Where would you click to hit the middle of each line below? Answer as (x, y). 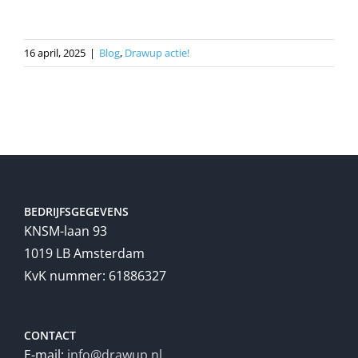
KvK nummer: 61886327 (95, 275)
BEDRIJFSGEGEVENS (76, 211)
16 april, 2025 (55, 52)
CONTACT (50, 335)
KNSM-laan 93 (66, 231)
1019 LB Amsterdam (84, 253)
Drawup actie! (157, 52)
